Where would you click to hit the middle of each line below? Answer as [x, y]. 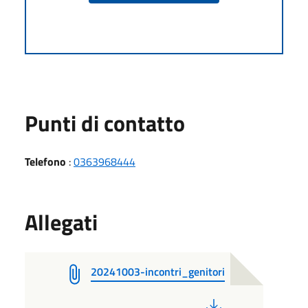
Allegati [61, 222]
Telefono [45, 161]
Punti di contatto [105, 123]
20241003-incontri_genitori [158, 271]
